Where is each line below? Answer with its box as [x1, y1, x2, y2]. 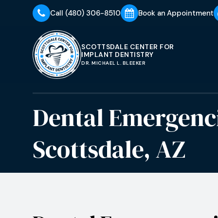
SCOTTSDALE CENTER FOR [81, 42, 174, 51]
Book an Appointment [138, 8, 214, 18]
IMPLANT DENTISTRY [81, 50, 154, 59]
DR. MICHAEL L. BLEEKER [81, 60, 146, 66]
